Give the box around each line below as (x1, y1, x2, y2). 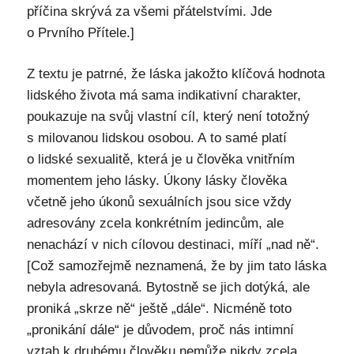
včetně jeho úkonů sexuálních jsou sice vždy (26, 194, 292, 209)
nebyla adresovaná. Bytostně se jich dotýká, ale (26, 279, 310, 295)
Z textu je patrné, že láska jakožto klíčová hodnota (26, 66, 325, 81)
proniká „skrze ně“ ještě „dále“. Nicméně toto (26, 300, 292, 316)
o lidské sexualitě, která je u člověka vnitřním (26, 151, 295, 167)
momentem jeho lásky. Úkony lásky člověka (26, 172, 287, 188)
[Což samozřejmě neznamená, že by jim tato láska (26, 258, 326, 273)
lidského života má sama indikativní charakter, (26, 87, 301, 103)
